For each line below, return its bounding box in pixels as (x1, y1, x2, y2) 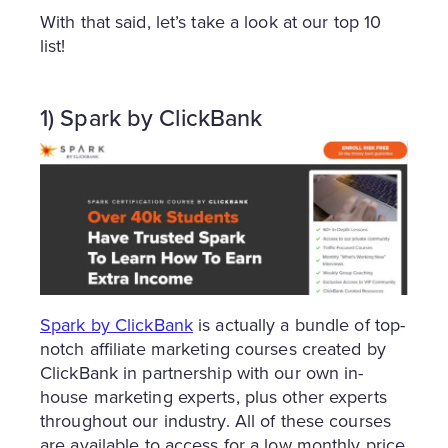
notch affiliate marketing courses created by (40, 335, 386, 361)
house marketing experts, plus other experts (40, 383, 387, 409)
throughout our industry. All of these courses (40, 407, 391, 433)
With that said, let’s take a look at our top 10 (40, 8, 382, 34)
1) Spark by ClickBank (40, 100, 263, 134)
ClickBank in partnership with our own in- (40, 359, 364, 385)
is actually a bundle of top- (192, 311, 406, 337)
